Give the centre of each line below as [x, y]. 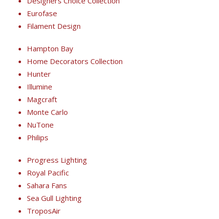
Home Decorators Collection [75, 61]
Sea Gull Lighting [54, 198]
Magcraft [42, 99]
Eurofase [42, 13]
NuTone [40, 124]
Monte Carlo [47, 112]
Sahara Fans [47, 185]
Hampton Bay [50, 48]
